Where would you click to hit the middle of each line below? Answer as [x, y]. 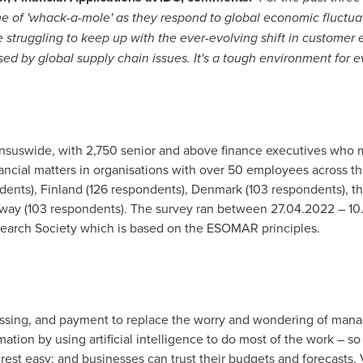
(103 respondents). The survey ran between [145, 208]
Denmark [216, 189]
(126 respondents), [137, 189]
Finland [61, 189]
